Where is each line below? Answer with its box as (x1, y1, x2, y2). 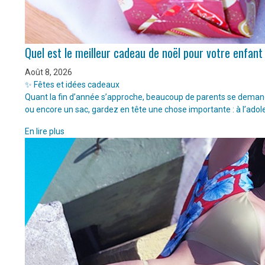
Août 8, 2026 (25, 67, 72, 77)
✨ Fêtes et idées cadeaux (25, 80, 119, 90)
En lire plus (25, 127, 64, 137)
